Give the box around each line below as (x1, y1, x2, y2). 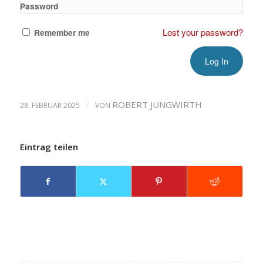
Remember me (33, 26, 90, 38)
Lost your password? (163, 26, 244, 38)
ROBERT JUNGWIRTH (112, 99, 202, 110)
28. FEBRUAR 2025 (19, 100, 80, 110)
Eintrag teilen (19, 141, 78, 153)
